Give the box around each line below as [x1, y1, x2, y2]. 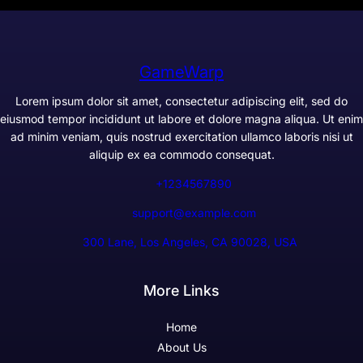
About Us [156, 340, 207, 354]
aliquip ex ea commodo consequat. [88, 147, 275, 161]
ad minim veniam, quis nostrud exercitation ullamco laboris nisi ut [10, 129, 353, 143]
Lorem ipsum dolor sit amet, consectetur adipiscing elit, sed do [15, 93, 348, 108]
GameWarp [139, 61, 224, 82]
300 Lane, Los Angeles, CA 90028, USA [82, 234, 297, 249]
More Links [143, 281, 220, 299]
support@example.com [131, 205, 256, 220]
